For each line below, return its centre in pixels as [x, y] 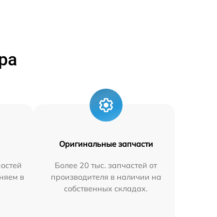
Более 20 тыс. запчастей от [106, 165]
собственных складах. [106, 189]
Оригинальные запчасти [106, 144]
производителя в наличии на [106, 177]
